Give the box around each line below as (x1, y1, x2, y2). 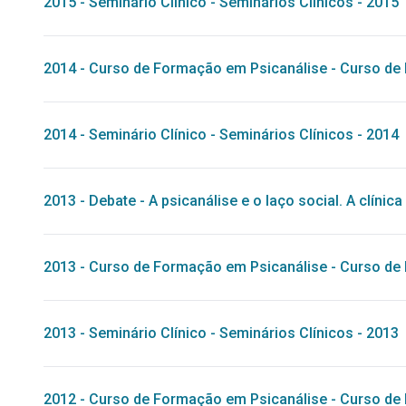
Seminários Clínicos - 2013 (219, 324, 399, 342)
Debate (89, 192, 136, 209)
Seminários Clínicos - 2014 (219, 126, 399, 143)
